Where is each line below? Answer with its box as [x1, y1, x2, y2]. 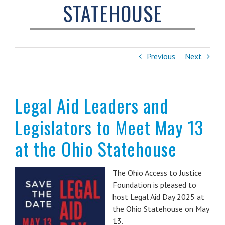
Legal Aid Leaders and [15, 91, 168, 119]
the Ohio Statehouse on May [113, 203, 209, 214]
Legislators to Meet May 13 [15, 113, 203, 140]
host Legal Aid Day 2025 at [113, 191, 204, 202]
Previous [147, 51, 175, 61]
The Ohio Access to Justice [113, 167, 202, 178]
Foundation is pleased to [113, 179, 196, 190]
